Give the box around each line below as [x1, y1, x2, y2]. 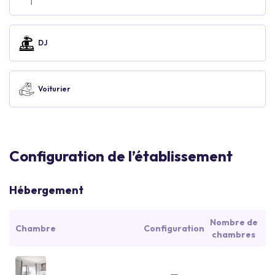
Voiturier [38, 84, 71, 93]
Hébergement [9, 183, 83, 197]
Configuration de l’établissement [9, 147, 233, 165]
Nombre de [209, 217, 258, 228]
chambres [212, 229, 255, 240]
